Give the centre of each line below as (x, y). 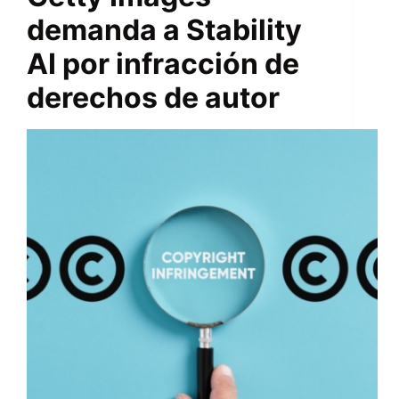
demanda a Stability (164, 30)
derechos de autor (153, 98)
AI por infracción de (163, 64)
